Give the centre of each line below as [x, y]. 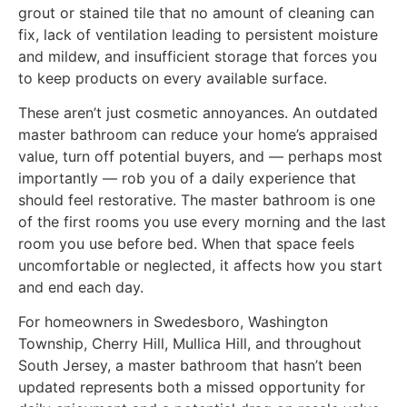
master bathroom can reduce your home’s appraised [198, 134]
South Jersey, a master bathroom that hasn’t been [190, 366]
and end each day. [81, 287]
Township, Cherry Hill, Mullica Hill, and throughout [190, 344]
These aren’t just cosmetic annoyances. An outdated [198, 112]
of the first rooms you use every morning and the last [202, 221]
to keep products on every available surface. [173, 78]
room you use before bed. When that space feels [186, 243]
